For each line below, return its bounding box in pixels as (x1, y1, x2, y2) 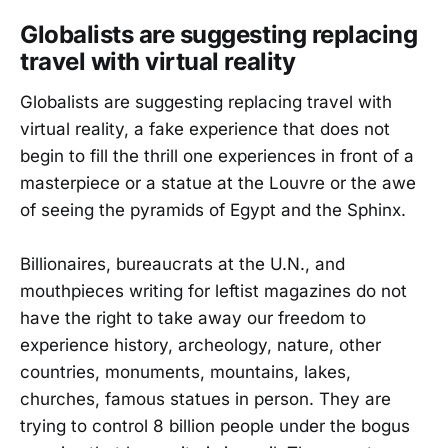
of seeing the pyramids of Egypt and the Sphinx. (20, 199, 406, 220)
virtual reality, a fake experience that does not (20, 118, 390, 139)
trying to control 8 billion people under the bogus (20, 415, 410, 436)
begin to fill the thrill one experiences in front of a (20, 145, 414, 166)
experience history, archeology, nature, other (20, 334, 381, 355)
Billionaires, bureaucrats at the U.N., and (20, 253, 345, 274)
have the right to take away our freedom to (20, 307, 366, 328)
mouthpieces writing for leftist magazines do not (20, 280, 407, 301)
